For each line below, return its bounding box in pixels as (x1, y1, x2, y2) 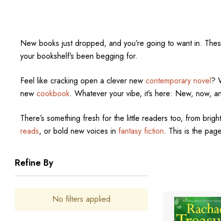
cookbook (36, 88, 70, 99)
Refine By (15, 156, 53, 169)
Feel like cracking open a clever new (20, 75, 146, 86)
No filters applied (52, 193, 110, 205)
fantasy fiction (118, 125, 164, 137)
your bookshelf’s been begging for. (20, 50, 138, 62)
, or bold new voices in (38, 125, 118, 137)
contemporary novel (145, 75, 211, 86)
